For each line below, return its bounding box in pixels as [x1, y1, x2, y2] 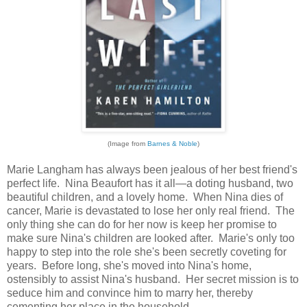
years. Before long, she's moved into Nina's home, [7, 259, 251, 271]
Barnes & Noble [147, 139, 197, 147]
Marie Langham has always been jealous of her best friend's [7, 163, 297, 175]
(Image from [108, 139, 147, 147]
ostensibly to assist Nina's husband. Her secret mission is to [7, 273, 299, 285]
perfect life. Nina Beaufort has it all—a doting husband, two [7, 177, 293, 189]
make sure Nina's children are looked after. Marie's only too [7, 232, 295, 244]
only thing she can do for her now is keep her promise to [7, 218, 277, 230]
